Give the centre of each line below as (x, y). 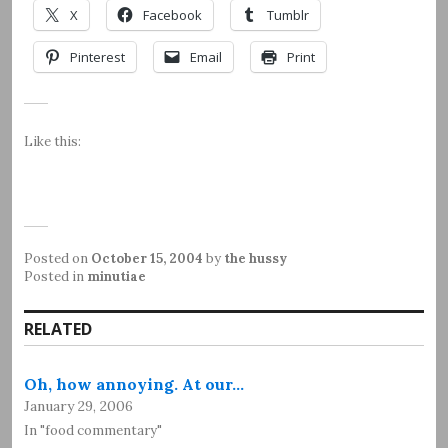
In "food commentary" (93, 430)
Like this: (52, 141)
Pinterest (97, 56)
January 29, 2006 (78, 405)
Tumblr (288, 14)
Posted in (55, 276)
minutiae (116, 276)
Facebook (172, 14)
